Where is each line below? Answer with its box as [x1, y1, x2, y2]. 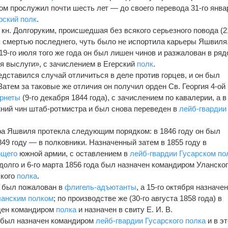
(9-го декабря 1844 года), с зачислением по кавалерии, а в [20, 93, 227, 102]
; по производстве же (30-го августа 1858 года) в [53, 193, 222, 203]
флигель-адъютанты [65, 182, 137, 191]
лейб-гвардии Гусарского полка [96, 216, 206, 225]
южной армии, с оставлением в [17, 149, 130, 158]
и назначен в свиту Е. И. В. [76, 205, 173, 214]
